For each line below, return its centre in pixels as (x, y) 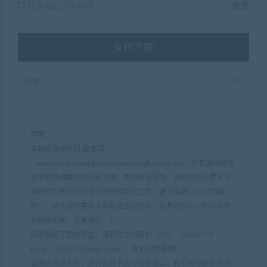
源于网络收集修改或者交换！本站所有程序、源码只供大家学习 (131, 178)
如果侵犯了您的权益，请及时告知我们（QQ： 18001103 (122, 235)
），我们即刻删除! (147, 249)
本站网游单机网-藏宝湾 (67, 149)
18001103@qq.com (86, 249)
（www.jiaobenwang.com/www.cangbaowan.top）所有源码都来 (132, 164)
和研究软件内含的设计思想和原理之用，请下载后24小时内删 (128, 192)
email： (42, 249)
